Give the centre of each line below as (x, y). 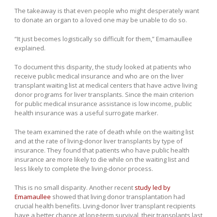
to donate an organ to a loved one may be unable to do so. (101, 20)
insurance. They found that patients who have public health (102, 150)
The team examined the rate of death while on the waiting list (104, 132)
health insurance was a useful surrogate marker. (86, 113)
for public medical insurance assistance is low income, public (103, 104)
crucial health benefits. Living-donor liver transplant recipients (105, 206)
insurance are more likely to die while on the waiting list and (102, 160)
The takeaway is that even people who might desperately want (107, 11)
